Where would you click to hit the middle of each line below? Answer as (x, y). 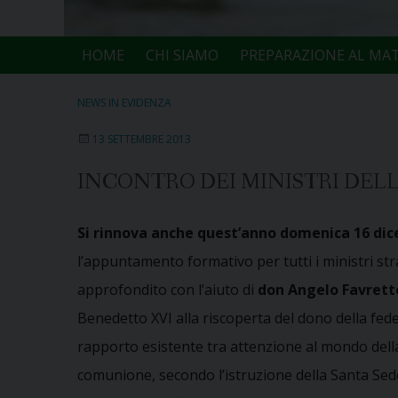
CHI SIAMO (182, 55)
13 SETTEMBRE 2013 (142, 139)
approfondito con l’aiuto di (167, 289)
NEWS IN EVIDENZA (124, 102)
